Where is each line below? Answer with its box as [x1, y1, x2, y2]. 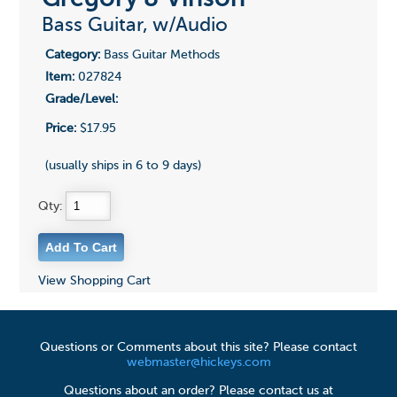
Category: [44, 49, 100, 62]
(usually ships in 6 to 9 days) [44, 160, 201, 173]
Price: [44, 122, 76, 136]
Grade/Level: [44, 93, 118, 106]
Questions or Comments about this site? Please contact [40, 341, 357, 354]
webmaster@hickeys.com [126, 356, 271, 370]
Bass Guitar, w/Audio [41, 16, 228, 36]
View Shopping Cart [37, 275, 151, 288]
